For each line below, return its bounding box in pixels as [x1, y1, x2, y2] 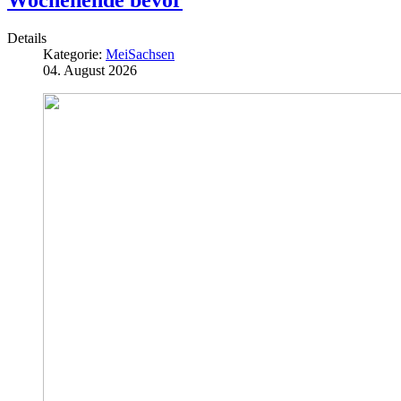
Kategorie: [43, 47, 106, 63]
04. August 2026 [43, 63, 137, 79]
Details [7, 30, 47, 47]
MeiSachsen [106, 47, 175, 63]
